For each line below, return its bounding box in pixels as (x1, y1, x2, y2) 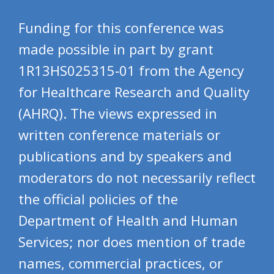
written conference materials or (18, 125, 220, 144)
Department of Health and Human (18, 210, 238, 229)
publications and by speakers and (18, 146, 232, 165)
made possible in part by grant (18, 39, 213, 58)
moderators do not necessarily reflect (18, 168, 256, 187)
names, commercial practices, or (18, 253, 223, 272)
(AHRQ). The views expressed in (18, 103, 217, 122)
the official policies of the (18, 189, 178, 208)
